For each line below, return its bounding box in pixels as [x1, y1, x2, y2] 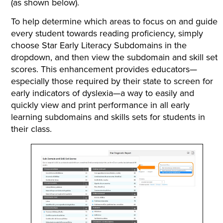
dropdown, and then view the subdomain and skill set [11, 50, 218, 63]
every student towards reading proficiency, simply [11, 26, 204, 39]
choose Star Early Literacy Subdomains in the [11, 38, 187, 51]
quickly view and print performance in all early [11, 98, 190, 111]
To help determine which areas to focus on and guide [11, 14, 218, 27]
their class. [11, 122, 52, 135]
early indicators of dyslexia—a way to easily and [11, 86, 195, 99]
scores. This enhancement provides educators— [11, 62, 198, 75]
